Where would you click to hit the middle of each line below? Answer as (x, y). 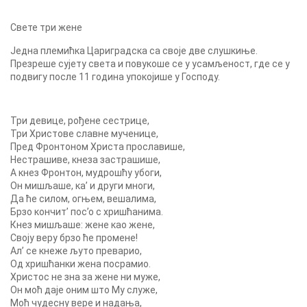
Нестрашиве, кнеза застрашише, (85, 160)
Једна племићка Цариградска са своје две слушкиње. (134, 51)
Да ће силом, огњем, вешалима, (83, 199)
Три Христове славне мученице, (84, 134)
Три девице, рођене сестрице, (80, 121)
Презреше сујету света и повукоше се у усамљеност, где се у (150, 64)
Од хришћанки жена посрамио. (81, 264)
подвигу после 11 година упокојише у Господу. (115, 77)
